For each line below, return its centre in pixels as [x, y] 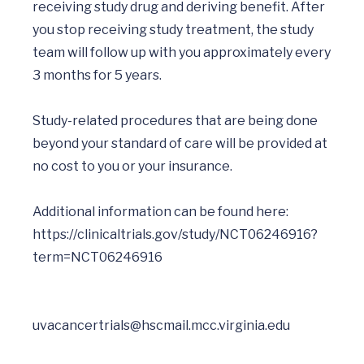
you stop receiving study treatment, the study [173, 30]
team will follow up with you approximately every [182, 52]
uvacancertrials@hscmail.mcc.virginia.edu [161, 325]
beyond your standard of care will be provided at [180, 143]
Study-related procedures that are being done [175, 121]
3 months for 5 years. [97, 75]
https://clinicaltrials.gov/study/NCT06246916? [175, 234]
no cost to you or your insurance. [134, 166]
